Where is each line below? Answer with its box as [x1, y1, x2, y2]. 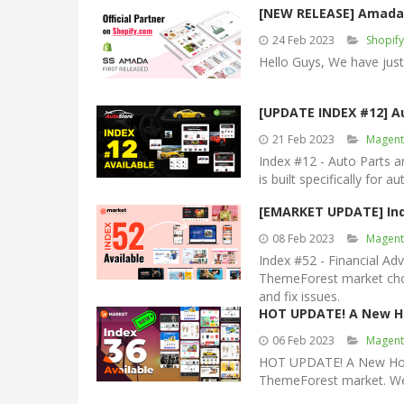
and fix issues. [259, 288, 340, 305]
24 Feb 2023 [272, 32, 335, 48]
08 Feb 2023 [272, 231, 335, 246]
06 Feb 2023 [272, 333, 335, 348]
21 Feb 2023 [272, 132, 335, 147]
